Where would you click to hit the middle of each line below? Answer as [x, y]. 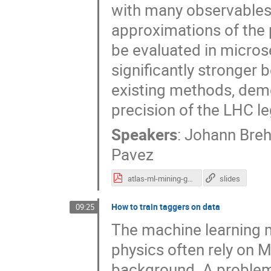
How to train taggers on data [165, 207]
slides [230, 178]
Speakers [144, 135]
